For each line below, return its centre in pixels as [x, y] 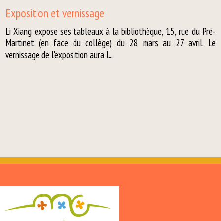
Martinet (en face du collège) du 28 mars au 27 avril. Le [110, 43]
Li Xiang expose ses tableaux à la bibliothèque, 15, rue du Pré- [110, 31]
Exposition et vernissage [55, 13]
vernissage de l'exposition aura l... [59, 55]
